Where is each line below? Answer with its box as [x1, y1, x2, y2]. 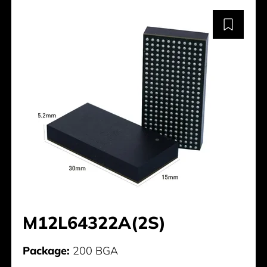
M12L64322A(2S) [23, 211, 166, 233]
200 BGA [70, 243, 119, 257]
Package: [23, 243, 70, 257]
